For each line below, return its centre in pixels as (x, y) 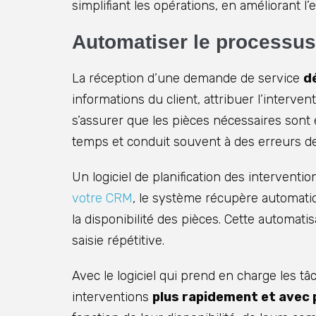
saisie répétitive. (118, 241)
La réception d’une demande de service (188, 79)
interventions (112, 297)
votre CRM (102, 199)
